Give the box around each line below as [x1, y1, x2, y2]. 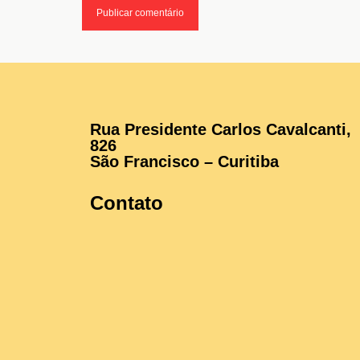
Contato [90, 191, 163, 214]
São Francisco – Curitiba [90, 152, 279, 170]
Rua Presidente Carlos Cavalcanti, [90, 120, 351, 138]
